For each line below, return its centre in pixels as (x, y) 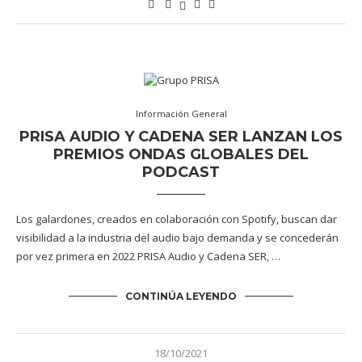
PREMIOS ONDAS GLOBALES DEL (181, 154)
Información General (181, 114)
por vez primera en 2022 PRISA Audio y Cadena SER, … (148, 256)
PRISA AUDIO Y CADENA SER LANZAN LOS (181, 137)
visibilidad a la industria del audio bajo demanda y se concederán (177, 238)
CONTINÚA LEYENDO (181, 296)
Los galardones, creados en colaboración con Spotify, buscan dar (177, 219)
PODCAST (181, 172)
